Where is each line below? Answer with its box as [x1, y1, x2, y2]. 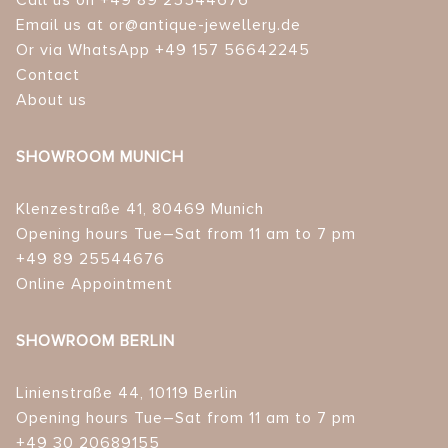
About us [16, 90, 87, 111]
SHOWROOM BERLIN [16, 331, 175, 352]
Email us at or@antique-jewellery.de [16, 15, 301, 36]
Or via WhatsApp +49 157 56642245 [16, 40, 310, 61]
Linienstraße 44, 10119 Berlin [16, 383, 238, 404]
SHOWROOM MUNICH [16, 147, 184, 168]
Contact [16, 65, 80, 86]
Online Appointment [16, 274, 173, 295]
